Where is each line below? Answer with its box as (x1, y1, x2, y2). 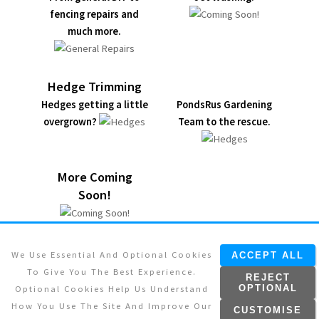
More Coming (56, 168, 132, 185)
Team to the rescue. (178, 115, 271, 128)
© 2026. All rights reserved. (103, 288, 216, 301)
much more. (68, 24, 122, 38)
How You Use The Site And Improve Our (11, 300, 212, 311)
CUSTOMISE (234, 305, 302, 316)
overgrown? (43, 115, 98, 128)
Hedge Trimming (47, 78, 142, 95)
